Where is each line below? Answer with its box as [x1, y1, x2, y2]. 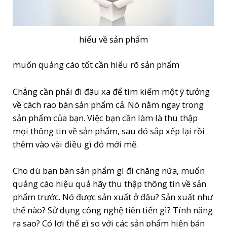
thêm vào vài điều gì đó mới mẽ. [13, 138, 138, 150]
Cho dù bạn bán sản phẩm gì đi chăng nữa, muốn [13, 164, 205, 176]
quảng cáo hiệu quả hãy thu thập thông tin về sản [13, 177, 207, 190]
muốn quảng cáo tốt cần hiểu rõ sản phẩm [13, 59, 180, 71]
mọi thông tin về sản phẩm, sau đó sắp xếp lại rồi [13, 125, 205, 137]
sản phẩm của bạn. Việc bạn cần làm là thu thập [13, 111, 198, 124]
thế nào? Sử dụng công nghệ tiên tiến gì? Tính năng [13, 204, 213, 216]
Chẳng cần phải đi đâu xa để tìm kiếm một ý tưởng [13, 85, 210, 97]
